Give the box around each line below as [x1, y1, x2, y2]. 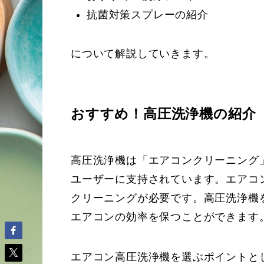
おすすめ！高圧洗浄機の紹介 [71, 105, 256, 121]
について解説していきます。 [71, 47, 215, 60]
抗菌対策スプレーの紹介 [87, 8, 209, 21]
